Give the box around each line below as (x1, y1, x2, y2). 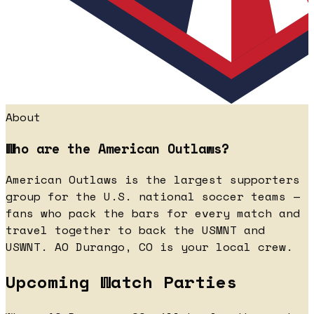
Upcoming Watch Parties (6, 269, 237, 295)
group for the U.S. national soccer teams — (6, 188, 300, 205)
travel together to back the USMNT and (6, 221, 265, 239)
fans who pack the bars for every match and (6, 205, 300, 222)
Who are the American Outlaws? (6, 138, 229, 158)
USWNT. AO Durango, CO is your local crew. (6, 238, 293, 256)
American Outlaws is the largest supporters (6, 171, 300, 189)
